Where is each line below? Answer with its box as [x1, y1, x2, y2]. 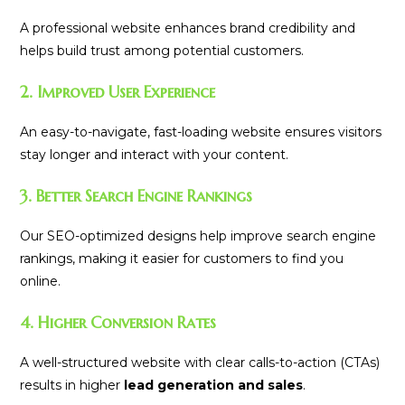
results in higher [20, 377, 125, 394]
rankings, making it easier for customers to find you [20, 250, 344, 268]
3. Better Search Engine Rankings [20, 185, 253, 207]
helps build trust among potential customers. [20, 42, 305, 60]
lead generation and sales [124, 377, 304, 394]
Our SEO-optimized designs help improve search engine [20, 228, 377, 245]
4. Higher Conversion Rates [20, 312, 217, 334]
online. [20, 273, 61, 290]
